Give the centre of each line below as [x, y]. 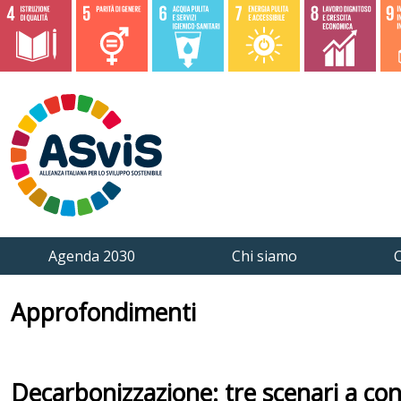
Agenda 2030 [91, 256]
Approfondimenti [103, 312]
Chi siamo [264, 256]
